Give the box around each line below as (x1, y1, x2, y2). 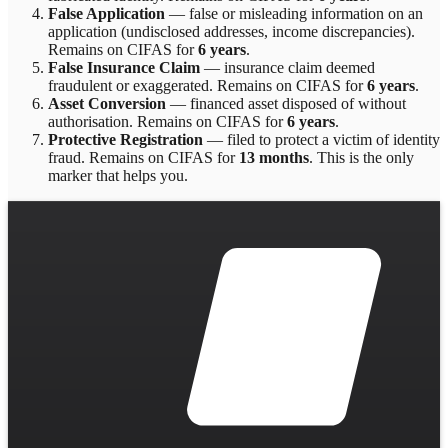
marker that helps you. (48, 166, 188, 184)
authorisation (48, 112, 129, 130)
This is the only (313, 148, 414, 166)
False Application (48, 4, 165, 22)
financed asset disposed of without (190, 94, 406, 112)
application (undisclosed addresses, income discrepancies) (48, 22, 411, 40)
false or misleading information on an (189, 4, 423, 22)
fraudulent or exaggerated (48, 76, 209, 94)
